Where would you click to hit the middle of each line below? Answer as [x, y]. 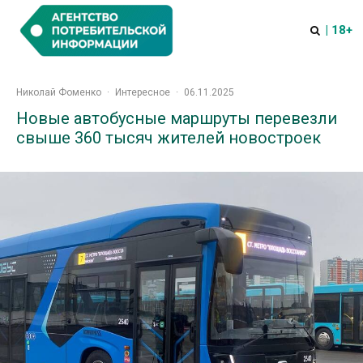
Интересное [143, 92]
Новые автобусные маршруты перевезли [177, 118]
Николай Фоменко [59, 92]
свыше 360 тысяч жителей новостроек [169, 138]
